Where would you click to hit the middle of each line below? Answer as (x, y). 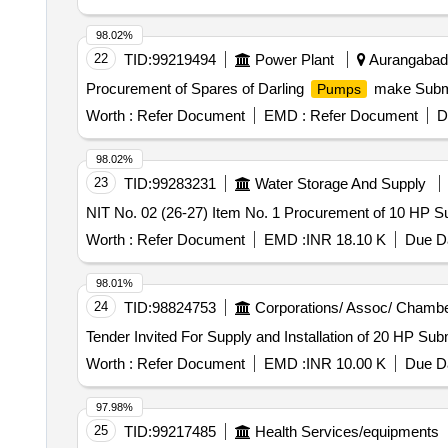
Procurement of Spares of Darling (196, 88)
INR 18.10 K (345, 239)
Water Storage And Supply (340, 183)
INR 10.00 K (345, 363)
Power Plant (294, 59)
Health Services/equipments (346, 431)
